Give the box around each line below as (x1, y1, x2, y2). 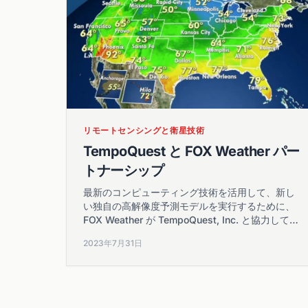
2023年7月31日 (83, 237, 142, 248)
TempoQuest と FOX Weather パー (83, 142, 300, 159)
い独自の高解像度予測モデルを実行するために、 (83, 199, 295, 212)
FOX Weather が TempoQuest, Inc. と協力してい (83, 213, 299, 225)
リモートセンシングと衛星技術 (83, 124, 205, 135)
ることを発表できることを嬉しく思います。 (83, 227, 276, 239)
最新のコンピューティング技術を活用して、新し (83, 186, 295, 198)
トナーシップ (83, 162, 164, 179)
